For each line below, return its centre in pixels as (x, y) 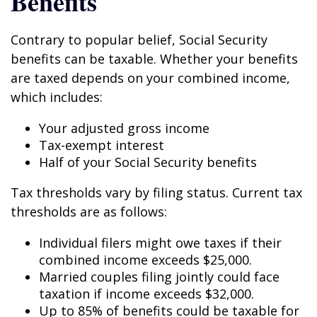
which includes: (57, 97)
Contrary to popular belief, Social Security (139, 40)
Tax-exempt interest (102, 145)
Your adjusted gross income (124, 128)
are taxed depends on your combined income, (150, 78)
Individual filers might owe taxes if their (160, 243)
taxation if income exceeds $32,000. (146, 294)
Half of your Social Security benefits (148, 162)
